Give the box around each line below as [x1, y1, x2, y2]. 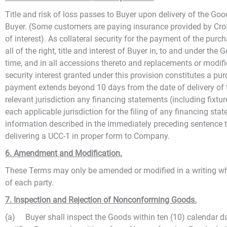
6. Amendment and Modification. [5, 148, 122, 158]
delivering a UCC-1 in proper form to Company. [5, 131, 170, 141]
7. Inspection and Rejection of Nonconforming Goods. [5, 195, 197, 205]
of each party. [5, 178, 54, 187]
